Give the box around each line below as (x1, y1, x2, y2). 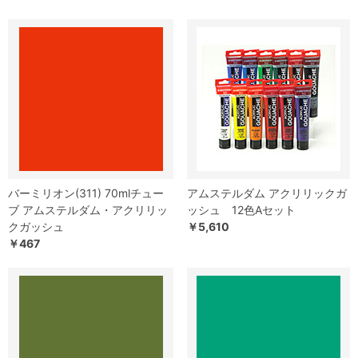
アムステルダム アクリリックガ (187, 186, 347, 201)
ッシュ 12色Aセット (187, 203, 296, 217)
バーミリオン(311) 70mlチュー (8, 186, 164, 201)
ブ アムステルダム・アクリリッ (8, 203, 168, 217)
